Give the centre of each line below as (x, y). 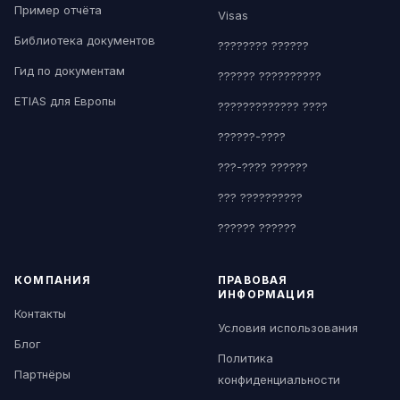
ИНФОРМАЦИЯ (267, 294)
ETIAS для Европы (65, 100)
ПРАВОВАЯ (253, 279)
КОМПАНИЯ (53, 279)
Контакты (40, 313)
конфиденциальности (279, 379)
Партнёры (42, 374)
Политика (246, 358)
